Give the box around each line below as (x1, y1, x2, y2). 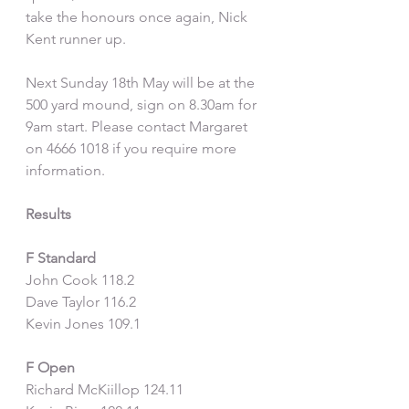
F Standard (26, 249, 96, 267)
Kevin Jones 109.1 (26, 315, 141, 332)
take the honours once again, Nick (26, 8, 251, 26)
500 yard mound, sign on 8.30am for (26, 96, 260, 113)
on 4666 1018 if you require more (26, 140, 240, 157)
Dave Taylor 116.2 (26, 293, 136, 310)
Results (26, 205, 71, 223)
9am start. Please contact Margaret (26, 118, 251, 135)
